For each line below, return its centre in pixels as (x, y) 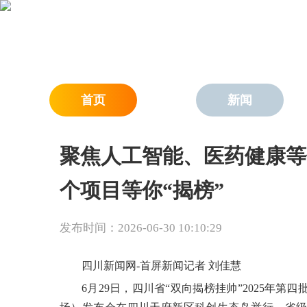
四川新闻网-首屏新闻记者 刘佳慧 (161, 266)
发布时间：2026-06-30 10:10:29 (141, 228)
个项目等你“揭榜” (142, 190)
